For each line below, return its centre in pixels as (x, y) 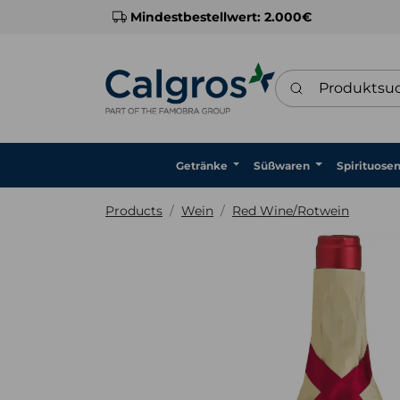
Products (134, 211)
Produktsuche (325, 79)
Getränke (202, 166)
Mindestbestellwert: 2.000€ (221, 17)
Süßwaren (282, 166)
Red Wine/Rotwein (291, 211)
